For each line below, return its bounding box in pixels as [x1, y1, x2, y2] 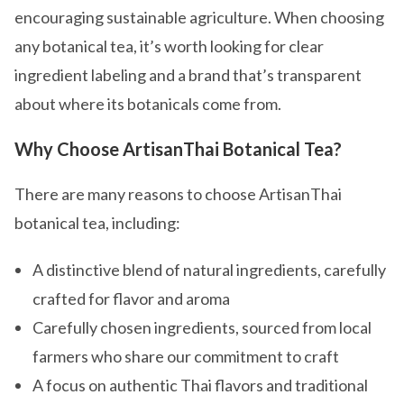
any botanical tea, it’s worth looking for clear [14, 36, 324, 56]
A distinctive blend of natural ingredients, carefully [32, 260, 386, 280]
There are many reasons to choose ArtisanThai [14, 184, 342, 204]
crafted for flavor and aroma [32, 289, 230, 308]
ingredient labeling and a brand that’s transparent [14, 65, 362, 85]
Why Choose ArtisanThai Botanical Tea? [14, 138, 342, 160]
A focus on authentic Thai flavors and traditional [32, 375, 368, 395]
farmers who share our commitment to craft [32, 346, 339, 366]
